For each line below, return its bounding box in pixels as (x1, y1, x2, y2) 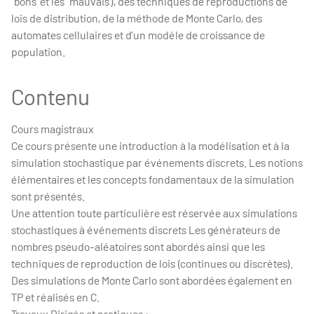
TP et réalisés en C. (11, 290, 100, 303)
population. (11, 45, 65, 58)
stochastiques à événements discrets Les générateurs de (11, 223, 280, 236)
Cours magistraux (11, 122, 94, 135)
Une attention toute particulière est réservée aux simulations (11, 206, 297, 219)
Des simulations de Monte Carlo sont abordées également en (11, 273, 292, 287)
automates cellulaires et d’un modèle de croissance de (11, 28, 265, 41)
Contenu (11, 83, 90, 109)
